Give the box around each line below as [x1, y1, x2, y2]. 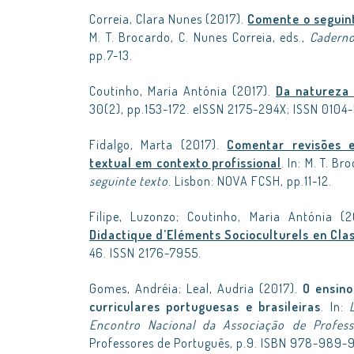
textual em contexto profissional [89, 155, 281, 171]
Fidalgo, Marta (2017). [89, 137, 228, 153]
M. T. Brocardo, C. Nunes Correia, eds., [89, 29, 310, 45]
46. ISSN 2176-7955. [89, 245, 201, 261]
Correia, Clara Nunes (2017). [89, 11, 248, 27]
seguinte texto [89, 173, 168, 189]
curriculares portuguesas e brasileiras [89, 299, 322, 314]
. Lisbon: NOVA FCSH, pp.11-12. [168, 173, 332, 189]
